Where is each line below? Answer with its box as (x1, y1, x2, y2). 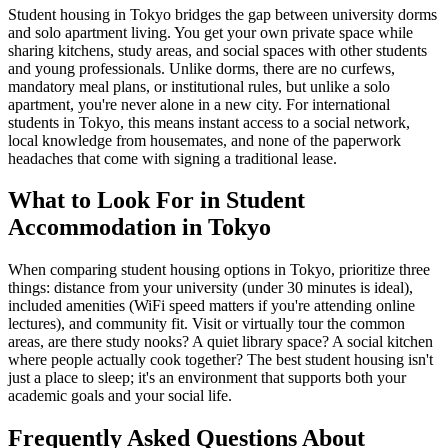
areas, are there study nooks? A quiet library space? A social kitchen (8, 333, 433, 351)
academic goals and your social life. (8, 387, 232, 405)
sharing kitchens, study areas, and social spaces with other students (8, 41, 427, 59)
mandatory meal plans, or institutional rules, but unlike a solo (8, 77, 390, 95)
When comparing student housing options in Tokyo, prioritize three (8, 261, 430, 279)
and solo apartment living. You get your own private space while (8, 23, 413, 41)
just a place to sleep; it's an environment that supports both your (8, 369, 406, 387)
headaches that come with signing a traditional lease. (8, 149, 337, 167)
